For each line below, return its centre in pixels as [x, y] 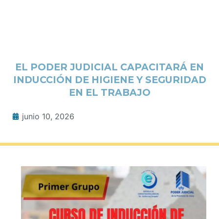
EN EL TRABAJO [109, 92]
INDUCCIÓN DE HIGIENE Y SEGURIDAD [109, 79]
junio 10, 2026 [48, 116]
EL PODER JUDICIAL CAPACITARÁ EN [109, 67]
